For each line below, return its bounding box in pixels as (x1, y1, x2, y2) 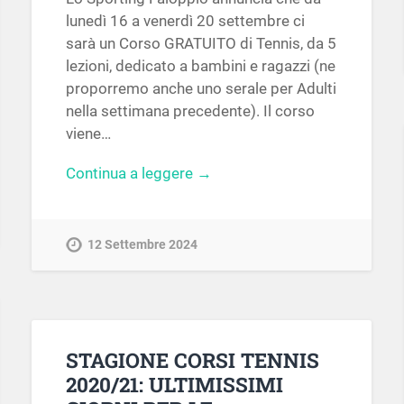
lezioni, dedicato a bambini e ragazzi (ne (65, 57, 335, 75)
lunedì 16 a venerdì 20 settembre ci (65, 12, 305, 30)
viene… (65, 124, 111, 142)
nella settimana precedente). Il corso (65, 102, 315, 120)
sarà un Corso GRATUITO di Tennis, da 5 (65, 34, 336, 52)
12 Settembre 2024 (87, 236, 197, 252)
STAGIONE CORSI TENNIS (65, 345, 319, 373)
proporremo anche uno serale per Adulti (65, 79, 336, 97)
